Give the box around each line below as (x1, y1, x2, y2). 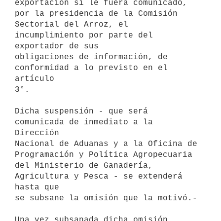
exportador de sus (15, 41, 99, 51)
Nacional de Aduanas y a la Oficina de (15, 139, 197, 148)
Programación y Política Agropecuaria (15, 150, 192, 159)
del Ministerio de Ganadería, (15, 161, 153, 170)
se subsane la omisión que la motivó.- (15, 193, 197, 203)
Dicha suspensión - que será (15, 107, 148, 116)
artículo (15, 74, 54, 83)
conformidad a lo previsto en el (15, 63, 168, 73)
